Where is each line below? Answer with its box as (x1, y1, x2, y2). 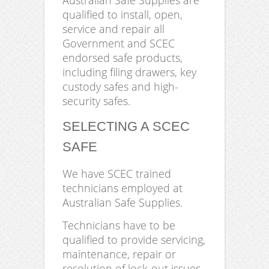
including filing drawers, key (62, 65, 196, 80)
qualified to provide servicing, (62, 232, 205, 247)
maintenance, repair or (62, 247, 176, 262)
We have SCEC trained (62, 166, 171, 181)
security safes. (62, 94, 130, 109)
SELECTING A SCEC (62, 119, 190, 134)
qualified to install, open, (62, 7, 183, 22)
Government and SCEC (62, 36, 175, 51)
